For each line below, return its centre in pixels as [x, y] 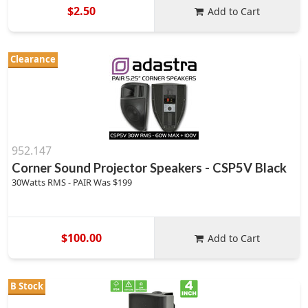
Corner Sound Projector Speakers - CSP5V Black [149, 168]
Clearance [33, 59]
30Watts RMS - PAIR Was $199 [72, 182]
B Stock [27, 286]
